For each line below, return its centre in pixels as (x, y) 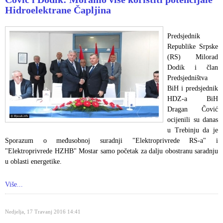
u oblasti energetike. (33, 161)
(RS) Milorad (193, 57)
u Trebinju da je (193, 130)
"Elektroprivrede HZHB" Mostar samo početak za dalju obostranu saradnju (111, 151)
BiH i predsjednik (193, 88)
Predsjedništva (187, 78)
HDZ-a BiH (193, 99)
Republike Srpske (193, 46)
